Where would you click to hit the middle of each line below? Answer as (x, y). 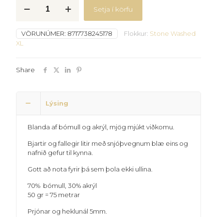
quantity (29, 19)
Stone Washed (173, 33)
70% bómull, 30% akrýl (62, 186)
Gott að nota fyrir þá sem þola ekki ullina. (90, 169)
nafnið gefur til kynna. (61, 153)
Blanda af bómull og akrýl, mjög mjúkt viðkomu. (101, 127)
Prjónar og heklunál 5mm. (68, 211)
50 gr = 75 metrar (54, 195)
